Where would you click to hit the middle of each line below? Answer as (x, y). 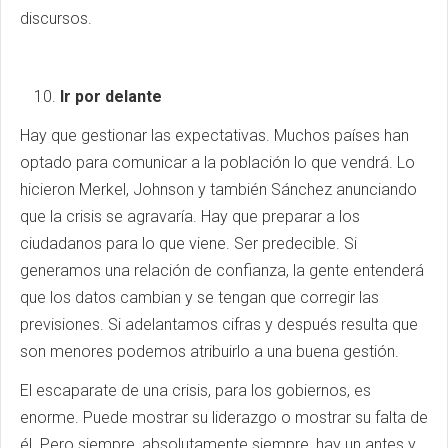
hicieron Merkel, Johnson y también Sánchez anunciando (218, 189)
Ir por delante (111, 96)
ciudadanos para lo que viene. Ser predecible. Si (188, 243)
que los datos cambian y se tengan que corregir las (199, 297)
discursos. (56, 18)
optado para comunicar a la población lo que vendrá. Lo (217, 162)
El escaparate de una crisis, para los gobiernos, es (195, 390)
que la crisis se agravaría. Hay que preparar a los (190, 216)
